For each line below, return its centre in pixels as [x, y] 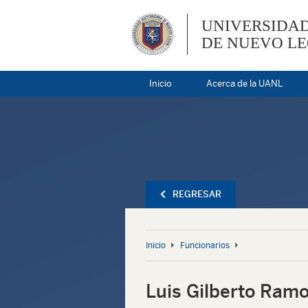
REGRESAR [197, 194]
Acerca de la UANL [244, 84]
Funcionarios [205, 245]
